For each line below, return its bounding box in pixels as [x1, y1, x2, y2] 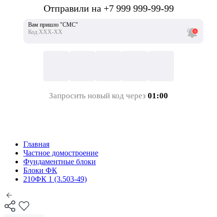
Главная [23, 140, 49, 149]
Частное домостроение [23, 149, 98, 157]
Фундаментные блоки [23, 157, 96, 166]
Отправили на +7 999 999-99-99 [43, 3, 174, 14]
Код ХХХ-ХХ [28, 29, 62, 36]
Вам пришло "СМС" [28, 21, 78, 29]
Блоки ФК [23, 166, 57, 175]
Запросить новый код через [49, 91, 148, 101]
